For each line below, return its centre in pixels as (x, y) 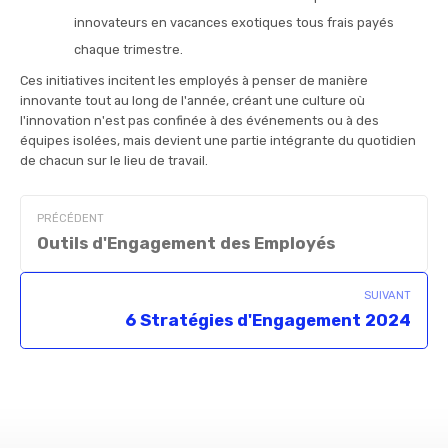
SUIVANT (387, 295)
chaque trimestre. (130, 49)
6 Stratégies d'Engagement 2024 (268, 319)
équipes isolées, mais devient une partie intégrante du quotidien (218, 140)
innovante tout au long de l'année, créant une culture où (192, 100)
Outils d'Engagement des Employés (186, 242)
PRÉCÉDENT (70, 218)
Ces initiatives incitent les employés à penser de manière (194, 80)
